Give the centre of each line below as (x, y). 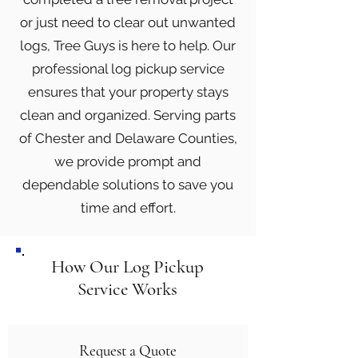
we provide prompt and (128, 161)
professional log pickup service (128, 69)
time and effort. (128, 208)
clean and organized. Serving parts (128, 115)
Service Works (127, 289)
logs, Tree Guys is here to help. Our (128, 46)
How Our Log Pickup (127, 267)
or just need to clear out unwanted (128, 22)
